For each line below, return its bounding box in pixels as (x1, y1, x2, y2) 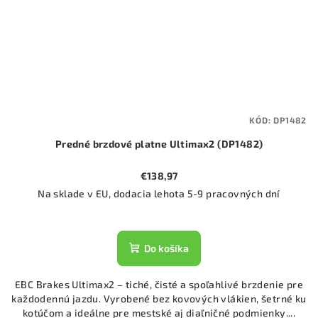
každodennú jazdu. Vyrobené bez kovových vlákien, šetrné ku (11, 292, 307, 305)
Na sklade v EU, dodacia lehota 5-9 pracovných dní (38, 187, 280, 199)
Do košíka (144, 241, 189, 254)
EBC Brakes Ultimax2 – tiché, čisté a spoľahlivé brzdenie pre (15, 278, 303, 290)
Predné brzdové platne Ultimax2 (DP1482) (55, 137, 263, 150)
